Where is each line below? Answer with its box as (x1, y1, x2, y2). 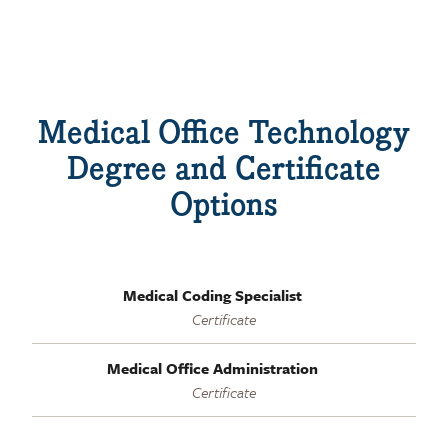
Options (170, 182, 278, 227)
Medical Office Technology (38, 110, 410, 155)
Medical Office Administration (106, 356, 318, 379)
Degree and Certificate (67, 146, 381, 191)
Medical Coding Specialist (122, 283, 302, 306)
